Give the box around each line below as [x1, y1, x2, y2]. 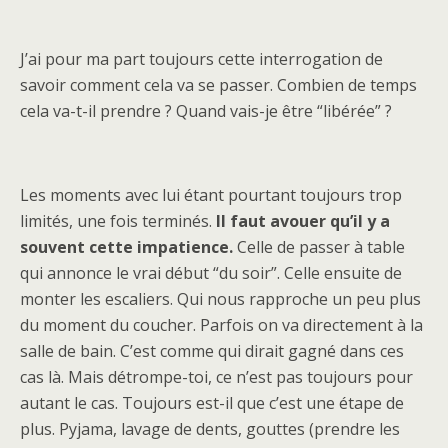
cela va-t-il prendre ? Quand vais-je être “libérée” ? [20, 100, 392, 122]
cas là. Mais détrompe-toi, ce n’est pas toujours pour [20, 366, 413, 388]
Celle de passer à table [233, 236, 405, 258]
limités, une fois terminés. [20, 210, 216, 232]
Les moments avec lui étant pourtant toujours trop [20, 184, 402, 206]
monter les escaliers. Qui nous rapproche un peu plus [20, 288, 421, 310]
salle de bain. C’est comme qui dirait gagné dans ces [20, 340, 404, 362]
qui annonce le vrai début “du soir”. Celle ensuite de [20, 262, 402, 284]
